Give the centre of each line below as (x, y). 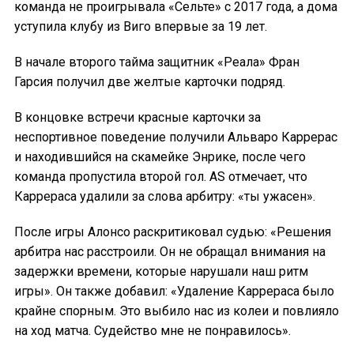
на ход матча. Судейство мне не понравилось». (153, 330)
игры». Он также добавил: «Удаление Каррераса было (174, 291)
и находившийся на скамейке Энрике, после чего (160, 156)
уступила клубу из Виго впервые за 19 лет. (141, 26)
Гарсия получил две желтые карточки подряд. (151, 81)
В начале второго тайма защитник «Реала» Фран (157, 62)
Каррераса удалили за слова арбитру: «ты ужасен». (165, 196)
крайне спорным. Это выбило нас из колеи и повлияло (177, 311)
